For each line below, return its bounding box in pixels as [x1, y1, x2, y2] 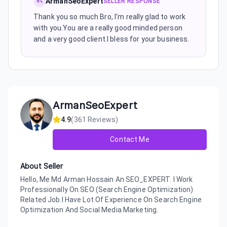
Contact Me [110, 135, 149, 143]
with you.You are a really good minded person [33, 23, 182, 32]
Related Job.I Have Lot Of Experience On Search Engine [20, 195, 202, 204]
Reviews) [86, 115, 119, 124]
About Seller [20, 162, 63, 170]
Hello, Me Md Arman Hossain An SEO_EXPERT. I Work [20, 175, 193, 183]
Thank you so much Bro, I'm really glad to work [33, 12, 186, 21]
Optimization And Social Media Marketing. [20, 205, 159, 214]
